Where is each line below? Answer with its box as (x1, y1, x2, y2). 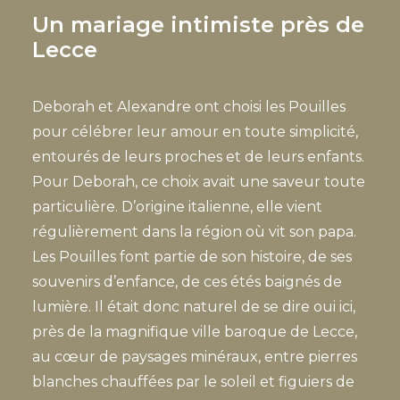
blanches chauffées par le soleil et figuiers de (32, 373, 354, 390)
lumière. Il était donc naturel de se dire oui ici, (32, 298, 355, 315)
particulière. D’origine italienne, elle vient (32, 198, 322, 215)
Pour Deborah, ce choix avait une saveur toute (32, 173, 365, 190)
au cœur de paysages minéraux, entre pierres (32, 348, 357, 365)
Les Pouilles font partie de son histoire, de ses (32, 248, 352, 265)
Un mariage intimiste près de (32, 12, 364, 37)
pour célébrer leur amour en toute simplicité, (32, 123, 358, 140)
